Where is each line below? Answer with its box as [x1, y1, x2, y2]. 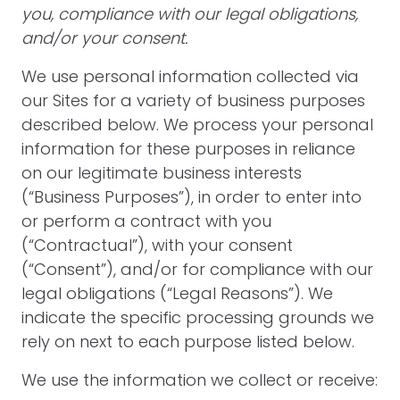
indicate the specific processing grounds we [21, 306, 374, 329]
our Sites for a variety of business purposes [21, 89, 365, 112]
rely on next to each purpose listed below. [21, 330, 354, 353]
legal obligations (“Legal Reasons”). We [21, 282, 333, 304]
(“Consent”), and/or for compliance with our [21, 258, 373, 280]
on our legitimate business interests [21, 162, 302, 184]
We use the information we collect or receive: [21, 369, 378, 391]
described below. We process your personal [21, 113, 373, 136]
